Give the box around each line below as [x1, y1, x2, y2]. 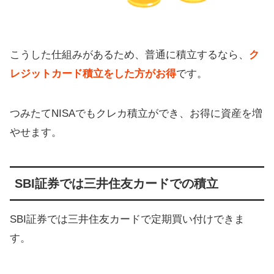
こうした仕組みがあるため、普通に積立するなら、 [10, 48, 249, 61]
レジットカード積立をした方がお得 [10, 67, 176, 80]
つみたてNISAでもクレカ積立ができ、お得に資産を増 [10, 107, 262, 119]
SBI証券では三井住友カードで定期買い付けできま [10, 213, 245, 225]
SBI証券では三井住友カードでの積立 [15, 176, 218, 190]
